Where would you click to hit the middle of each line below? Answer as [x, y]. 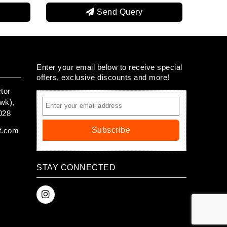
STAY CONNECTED [76, 167]
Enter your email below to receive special [109, 67]
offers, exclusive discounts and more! [103, 77]
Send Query [169, 12]
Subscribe [111, 130]
